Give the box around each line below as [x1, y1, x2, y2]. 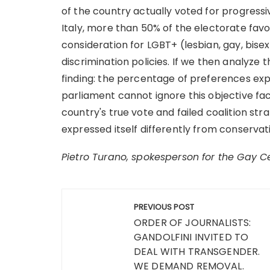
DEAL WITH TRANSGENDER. [134, 245, 260, 259]
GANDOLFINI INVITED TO [134, 230, 249, 244]
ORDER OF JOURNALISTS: [134, 216, 251, 230]
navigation [61, 207, 154, 239]
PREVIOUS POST [134, 201, 194, 213]
